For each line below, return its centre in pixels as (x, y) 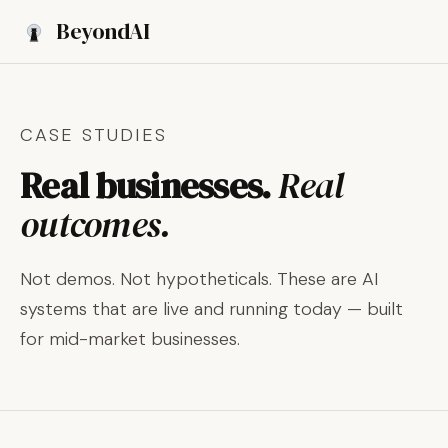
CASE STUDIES (93, 135)
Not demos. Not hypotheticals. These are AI (199, 279)
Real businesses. (149, 185)
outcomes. (95, 224)
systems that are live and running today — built (211, 309)
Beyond (93, 31)
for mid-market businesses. (130, 339)
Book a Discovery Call (334, 31)
